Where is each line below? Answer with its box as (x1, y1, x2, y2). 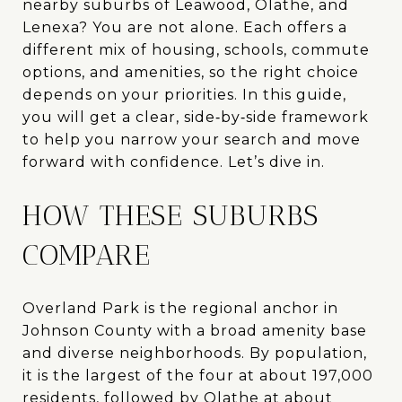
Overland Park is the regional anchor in (22, 299, 338, 317)
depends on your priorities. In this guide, (22, 86, 346, 103)
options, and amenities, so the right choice (22, 64, 359, 81)
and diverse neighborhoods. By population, (22, 344, 367, 362)
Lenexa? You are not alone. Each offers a (22, 19, 347, 36)
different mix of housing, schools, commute (22, 41, 370, 58)
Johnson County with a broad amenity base (22, 321, 367, 339)
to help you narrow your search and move (22, 131, 361, 148)
